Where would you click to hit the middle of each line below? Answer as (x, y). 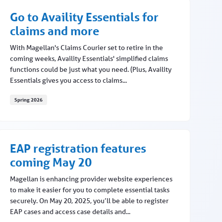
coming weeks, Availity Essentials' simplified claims (89, 59)
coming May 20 (51, 163)
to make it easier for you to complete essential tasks (89, 190)
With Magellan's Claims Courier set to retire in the (86, 48)
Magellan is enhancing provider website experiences (91, 179)
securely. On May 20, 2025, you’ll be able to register (89, 201)
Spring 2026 (28, 100)
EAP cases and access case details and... (70, 212)
